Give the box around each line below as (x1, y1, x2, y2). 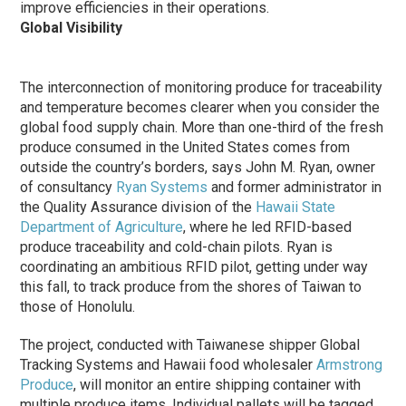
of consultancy (20, 178, 117, 196)
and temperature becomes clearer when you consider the (20, 98, 381, 116)
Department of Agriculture (20, 217, 184, 236)
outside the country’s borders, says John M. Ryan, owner (20, 158, 376, 176)
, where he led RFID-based (183, 217, 353, 236)
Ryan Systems (116, 178, 208, 196)
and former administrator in (208, 178, 382, 196)
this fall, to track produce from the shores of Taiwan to (20, 277, 362, 295)
